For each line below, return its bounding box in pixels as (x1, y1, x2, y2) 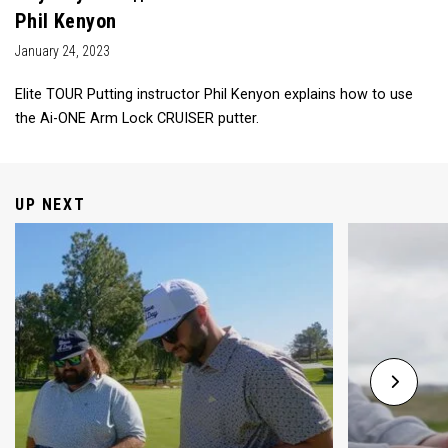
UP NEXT (15, 195, 86, 215)
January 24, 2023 (15, 43, 110, 60)
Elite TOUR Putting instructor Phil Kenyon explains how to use (15, 86, 413, 104)
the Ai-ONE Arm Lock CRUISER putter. (15, 110, 259, 128)
